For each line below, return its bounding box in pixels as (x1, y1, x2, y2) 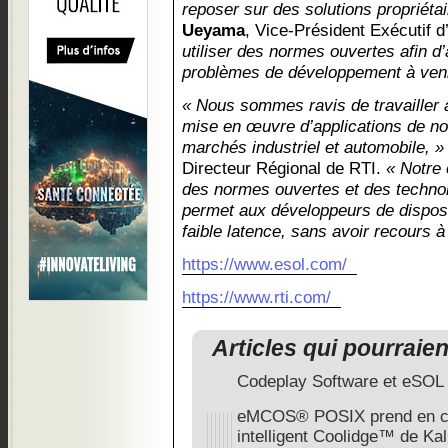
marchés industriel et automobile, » (182, 137, 444, 158)
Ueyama (182, 20, 245, 41)
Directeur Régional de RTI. (182, 158, 386, 179)
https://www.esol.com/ (182, 254, 347, 275)
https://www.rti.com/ (182, 287, 331, 308)
